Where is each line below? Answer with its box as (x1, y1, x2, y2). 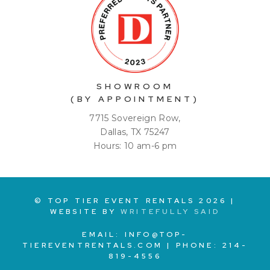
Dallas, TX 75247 (100, 127, 170, 138)
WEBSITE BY (49, 207, 121, 217)
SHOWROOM (96, 81, 174, 92)
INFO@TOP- (124, 230, 188, 240)
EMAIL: (82, 230, 125, 240)
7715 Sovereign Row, (89, 113, 181, 124)
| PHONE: (163, 240, 223, 251)
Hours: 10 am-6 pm (93, 140, 177, 152)
